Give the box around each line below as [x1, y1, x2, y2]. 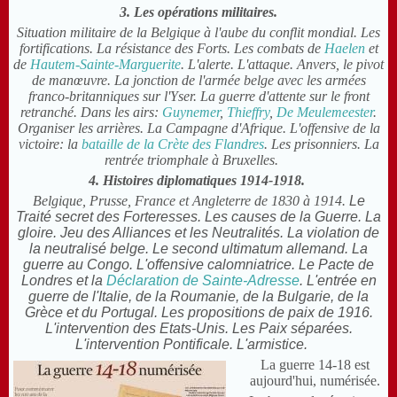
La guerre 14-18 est [260, 357, 370, 373]
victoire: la [18, 136, 82, 152]
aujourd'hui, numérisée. [249, 373, 380, 389]
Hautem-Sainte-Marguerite [27, 57, 181, 73]
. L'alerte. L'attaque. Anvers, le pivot [181, 57, 384, 73]
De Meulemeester [276, 105, 373, 121]
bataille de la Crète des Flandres [81, 136, 264, 152]
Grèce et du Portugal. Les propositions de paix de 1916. [24, 305, 373, 321]
